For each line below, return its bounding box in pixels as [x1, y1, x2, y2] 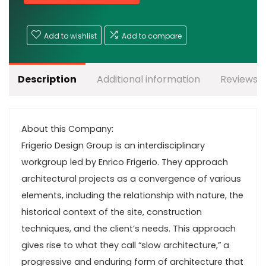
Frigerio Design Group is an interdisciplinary [21, 140, 205, 151]
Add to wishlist [44, 31, 97, 41]
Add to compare [122, 31, 182, 41]
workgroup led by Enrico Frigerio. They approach [21, 156, 228, 168]
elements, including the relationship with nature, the [21, 189, 243, 201]
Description [18, 72, 77, 86]
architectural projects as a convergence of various [21, 173, 241, 185]
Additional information [97, 72, 200, 86]
